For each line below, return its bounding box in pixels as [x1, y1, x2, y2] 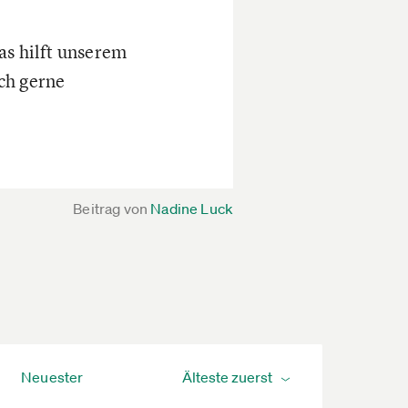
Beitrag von [73, 199, 148, 218]
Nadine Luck [150, 199, 233, 218]
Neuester [21, 367, 84, 386]
